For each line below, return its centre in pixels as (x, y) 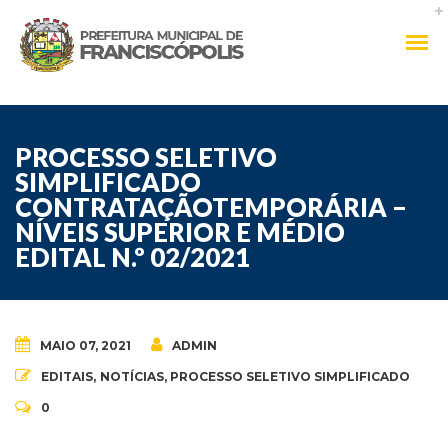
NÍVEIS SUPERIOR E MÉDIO (180, 232)
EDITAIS (67, 376)
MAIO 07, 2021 (85, 345)
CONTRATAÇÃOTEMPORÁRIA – (211, 207)
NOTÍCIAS (131, 376)
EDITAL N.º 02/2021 (132, 257)
